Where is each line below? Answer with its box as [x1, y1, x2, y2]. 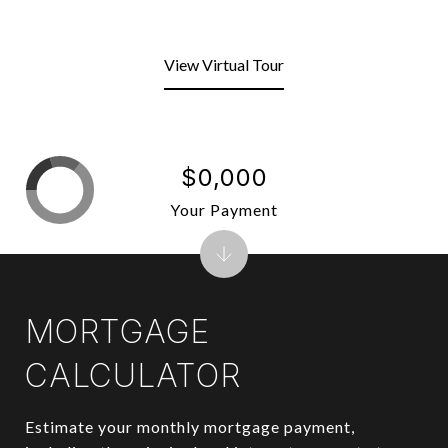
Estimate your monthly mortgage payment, [25, 417, 355, 436]
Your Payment [170, 199, 278, 219]
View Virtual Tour [164, 55, 284, 74]
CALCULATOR [25, 356, 241, 395]
